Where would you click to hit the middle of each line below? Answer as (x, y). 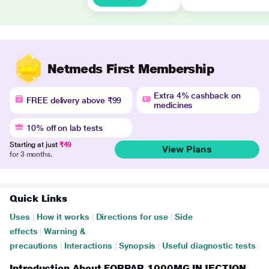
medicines (173, 105)
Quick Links (39, 198)
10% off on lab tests (65, 128)
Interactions (89, 246)
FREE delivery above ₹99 (74, 100)
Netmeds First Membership (131, 68)
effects (24, 231)
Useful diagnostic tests (209, 246)
